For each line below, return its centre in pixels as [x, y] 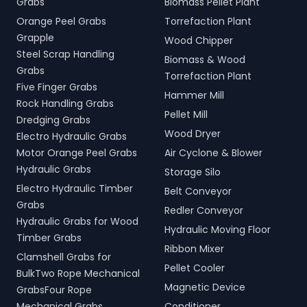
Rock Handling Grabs [65, 103]
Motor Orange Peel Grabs [77, 153]
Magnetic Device [205, 287]
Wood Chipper [199, 40]
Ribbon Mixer [194, 249]
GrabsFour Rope [54, 290]
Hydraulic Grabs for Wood [77, 221]
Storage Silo [193, 172]
